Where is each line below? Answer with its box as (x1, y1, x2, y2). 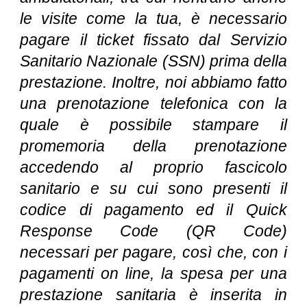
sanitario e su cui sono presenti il (20, 180, 287, 197)
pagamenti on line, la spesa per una (20, 265, 287, 282)
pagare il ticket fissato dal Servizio (20, 31, 287, 49)
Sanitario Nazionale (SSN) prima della (20, 52, 287, 70)
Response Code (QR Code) (20, 222, 287, 240)
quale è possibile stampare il (20, 116, 287, 134)
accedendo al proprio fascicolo (20, 158, 287, 176)
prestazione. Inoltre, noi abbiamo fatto (20, 73, 287, 91)
